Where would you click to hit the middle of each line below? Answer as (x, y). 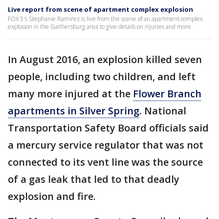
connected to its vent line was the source (105, 162)
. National (163, 111)
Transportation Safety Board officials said (108, 128)
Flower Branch (167, 94)
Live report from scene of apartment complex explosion (100, 9)
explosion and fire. (52, 196)
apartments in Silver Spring (74, 111)
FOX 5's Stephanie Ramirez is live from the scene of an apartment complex (105, 19)
